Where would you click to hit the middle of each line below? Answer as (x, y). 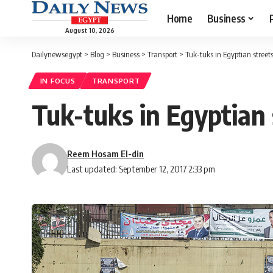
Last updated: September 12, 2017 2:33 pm (141, 169)
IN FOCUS (58, 81)
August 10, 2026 (90, 30)
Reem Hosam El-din (106, 154)
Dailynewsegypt (57, 54)
